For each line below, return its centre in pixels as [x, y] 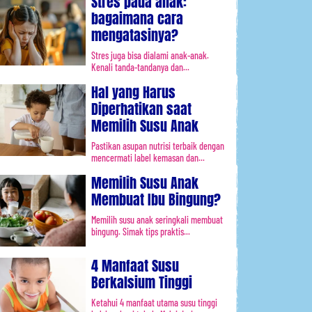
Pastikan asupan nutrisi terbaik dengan [158, 146]
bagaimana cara [137, 18]
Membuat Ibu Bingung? [156, 200]
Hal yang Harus [133, 92]
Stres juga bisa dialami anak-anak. [150, 55]
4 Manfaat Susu [135, 265]
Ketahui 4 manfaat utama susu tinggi [154, 302]
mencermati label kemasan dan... [148, 158]
